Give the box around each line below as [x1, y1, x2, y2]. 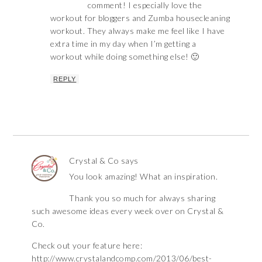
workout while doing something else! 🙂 [50, 51, 199, 61]
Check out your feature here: [32, 240, 143, 250]
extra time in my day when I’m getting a [50, 38, 196, 49]
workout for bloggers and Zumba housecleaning [50, 12, 230, 23]
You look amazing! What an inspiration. [69, 171, 218, 181]
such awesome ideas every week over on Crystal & [32, 205, 224, 216]
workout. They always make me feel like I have [50, 25, 225, 36]
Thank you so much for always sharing [69, 192, 216, 203]
